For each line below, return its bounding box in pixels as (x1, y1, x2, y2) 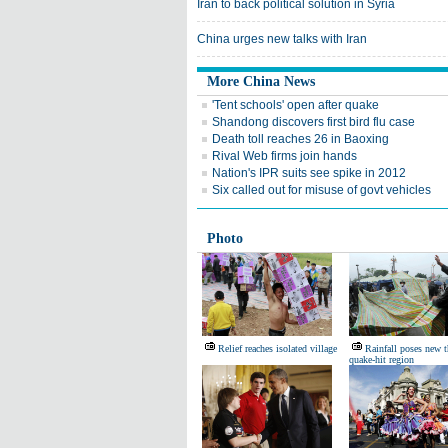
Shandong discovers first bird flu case (212, 115, 415, 129)
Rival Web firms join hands (212, 149, 357, 163)
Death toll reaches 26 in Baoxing (212, 132, 389, 146)
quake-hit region (349, 354, 414, 365)
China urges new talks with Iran (197, 32, 367, 46)
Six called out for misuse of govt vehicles (212, 183, 431, 197)
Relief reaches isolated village (218, 343, 337, 354)
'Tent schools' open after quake (212, 98, 379, 112)
